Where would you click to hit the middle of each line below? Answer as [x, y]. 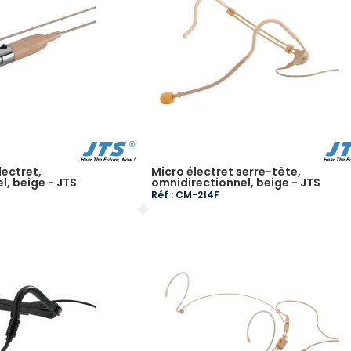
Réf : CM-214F [185, 195]
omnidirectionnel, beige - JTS [235, 183]
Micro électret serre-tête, [226, 172]
